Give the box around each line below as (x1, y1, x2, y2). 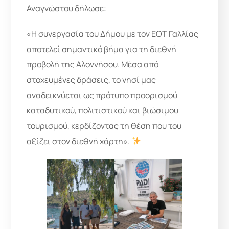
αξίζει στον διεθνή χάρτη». (27, 135, 132, 147)
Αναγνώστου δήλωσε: (27, 2, 107, 14)
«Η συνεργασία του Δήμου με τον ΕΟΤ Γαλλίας (27, 28, 199, 39)
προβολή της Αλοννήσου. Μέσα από (27, 58, 159, 70)
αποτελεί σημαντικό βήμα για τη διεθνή (27, 43, 177, 55)
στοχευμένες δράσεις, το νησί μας (27, 74, 156, 85)
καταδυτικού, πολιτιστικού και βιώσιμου (27, 104, 179, 116)
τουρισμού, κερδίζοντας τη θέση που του (27, 120, 182, 131)
